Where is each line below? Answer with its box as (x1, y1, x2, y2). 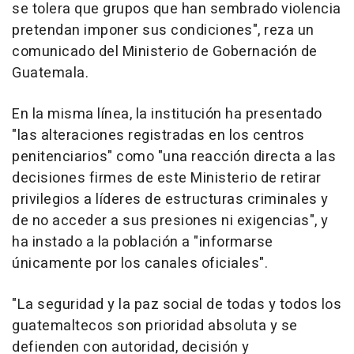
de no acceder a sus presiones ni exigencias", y (12, 210, 329, 232)
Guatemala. (12, 62, 88, 85)
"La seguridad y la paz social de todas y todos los (12, 294, 341, 316)
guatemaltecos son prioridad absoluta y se (12, 315, 298, 337)
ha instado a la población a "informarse (12, 232, 273, 254)
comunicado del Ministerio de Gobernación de (12, 41, 318, 63)
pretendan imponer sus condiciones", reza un (12, 20, 314, 42)
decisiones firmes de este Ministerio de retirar (12, 168, 322, 190)
